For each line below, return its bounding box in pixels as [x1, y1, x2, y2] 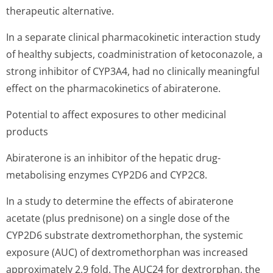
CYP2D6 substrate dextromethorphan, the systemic [6, 229, 243, 242]
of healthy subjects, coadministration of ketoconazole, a [6, 48, 263, 61]
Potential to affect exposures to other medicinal [6, 108, 226, 121]
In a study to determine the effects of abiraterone [6, 194, 233, 208]
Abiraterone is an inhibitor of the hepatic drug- [6, 151, 221, 165]
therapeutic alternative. [6, 4, 114, 18]
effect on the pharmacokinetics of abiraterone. [6, 82, 221, 95]
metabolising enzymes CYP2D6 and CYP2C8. [6, 168, 207, 182]
